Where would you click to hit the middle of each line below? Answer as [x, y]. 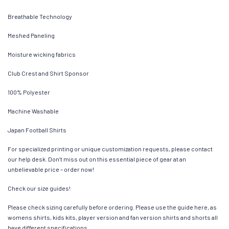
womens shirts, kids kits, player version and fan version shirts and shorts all [113, 217]
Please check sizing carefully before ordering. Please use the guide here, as [112, 207]
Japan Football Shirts [37, 130]
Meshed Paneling [31, 35]
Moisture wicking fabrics [42, 54]
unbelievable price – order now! [51, 169]
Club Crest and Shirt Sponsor [48, 73]
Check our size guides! [39, 188]
